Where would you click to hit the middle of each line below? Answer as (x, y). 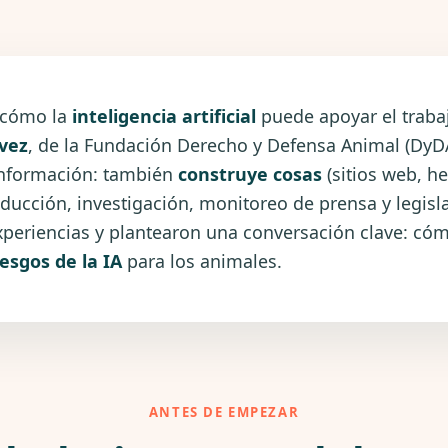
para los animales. (202, 261)
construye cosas (250, 174)
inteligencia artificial (164, 116)
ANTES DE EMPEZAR (224, 412)
